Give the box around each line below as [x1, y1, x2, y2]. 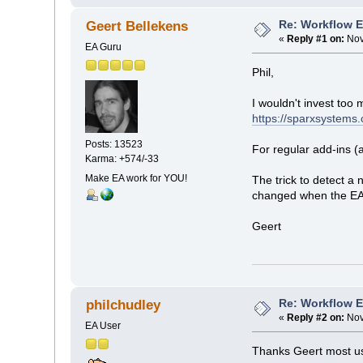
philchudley [85, 297, 160, 313]
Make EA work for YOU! [85, 172, 188, 184]
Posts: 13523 [85, 138, 143, 150]
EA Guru [85, 41, 122, 53]
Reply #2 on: [287, 311, 345, 323]
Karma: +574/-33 [85, 152, 160, 164]
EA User [85, 319, 122, 331]
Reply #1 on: [287, 32, 345, 45]
